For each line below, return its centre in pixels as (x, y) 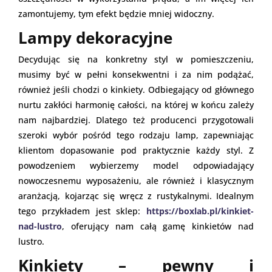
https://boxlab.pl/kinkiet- (200, 211)
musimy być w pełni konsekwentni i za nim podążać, (136, 74)
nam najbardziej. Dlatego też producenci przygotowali (136, 120)
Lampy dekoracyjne (95, 37)
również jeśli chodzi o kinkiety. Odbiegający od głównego (136, 89)
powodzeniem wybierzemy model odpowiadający (136, 165)
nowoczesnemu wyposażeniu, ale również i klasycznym (136, 180)
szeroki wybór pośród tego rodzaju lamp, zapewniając (136, 135)
